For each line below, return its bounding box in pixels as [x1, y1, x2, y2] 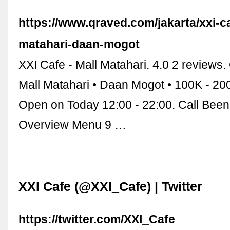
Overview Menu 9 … [18, 118, 127, 132]
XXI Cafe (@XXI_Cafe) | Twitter [18, 179, 203, 194]
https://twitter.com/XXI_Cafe [18, 212, 176, 226]
